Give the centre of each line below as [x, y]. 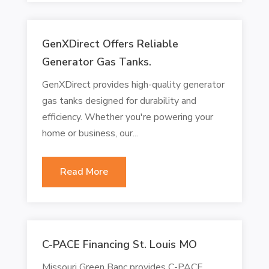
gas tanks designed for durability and [119, 101]
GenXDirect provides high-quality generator [133, 84]
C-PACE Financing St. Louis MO [119, 244]
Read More [84, 171]
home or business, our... [90, 133]
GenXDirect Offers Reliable [110, 44]
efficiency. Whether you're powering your [127, 117]
